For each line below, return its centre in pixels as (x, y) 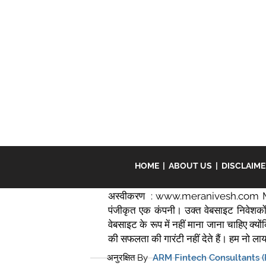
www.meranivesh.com (208, 196)
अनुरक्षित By (129, 258)
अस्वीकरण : (132, 196)
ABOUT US (192, 166)
